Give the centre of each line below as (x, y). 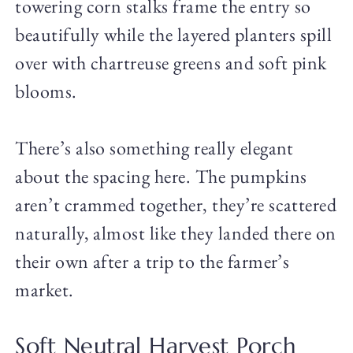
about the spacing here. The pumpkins (161, 176)
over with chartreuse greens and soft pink (171, 63)
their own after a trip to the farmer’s (152, 262)
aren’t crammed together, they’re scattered (176, 205)
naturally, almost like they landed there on (176, 233)
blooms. (46, 91)
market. (45, 290)
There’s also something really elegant (154, 148)
